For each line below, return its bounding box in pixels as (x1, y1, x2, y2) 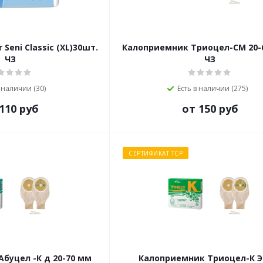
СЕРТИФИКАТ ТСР (129, 149, 183, 157)
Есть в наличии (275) (177, 83, 248, 93)
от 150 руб (181, 102, 238, 116)
